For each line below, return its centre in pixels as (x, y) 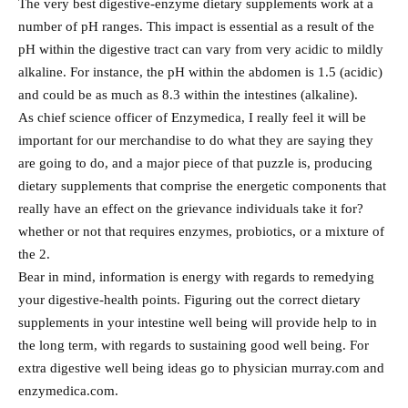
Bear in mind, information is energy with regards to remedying (196, 277)
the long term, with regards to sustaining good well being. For (194, 346)
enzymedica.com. (68, 391)
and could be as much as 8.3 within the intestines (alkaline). (188, 95)
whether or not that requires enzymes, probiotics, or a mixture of (201, 232)
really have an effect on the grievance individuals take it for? (191, 209)
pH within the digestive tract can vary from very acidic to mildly (201, 50)
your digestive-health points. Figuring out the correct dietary (189, 300)
